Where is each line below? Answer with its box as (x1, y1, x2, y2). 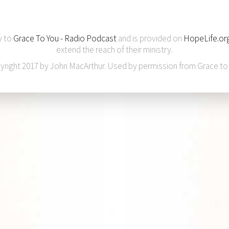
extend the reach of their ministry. (56, 43, 173, 55)
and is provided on (117, 32, 184, 44)
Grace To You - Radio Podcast (13, 32, 117, 44)
